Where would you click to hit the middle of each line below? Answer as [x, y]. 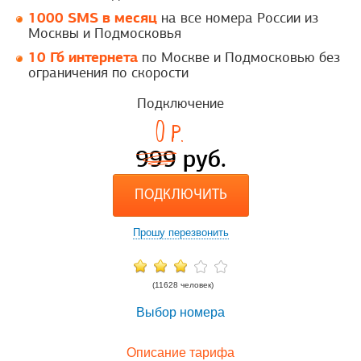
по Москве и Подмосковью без [239, 57]
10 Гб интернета [83, 57]
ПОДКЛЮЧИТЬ [180, 195]
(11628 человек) [183, 285]
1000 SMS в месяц [93, 17]
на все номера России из [238, 18]
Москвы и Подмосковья [105, 33]
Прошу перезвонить [180, 232]
